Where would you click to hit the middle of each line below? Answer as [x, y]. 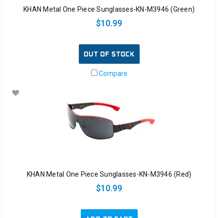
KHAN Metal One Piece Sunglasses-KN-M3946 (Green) [109, 9]
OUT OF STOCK [109, 54]
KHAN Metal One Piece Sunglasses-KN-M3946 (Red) [109, 174]
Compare [112, 73]
